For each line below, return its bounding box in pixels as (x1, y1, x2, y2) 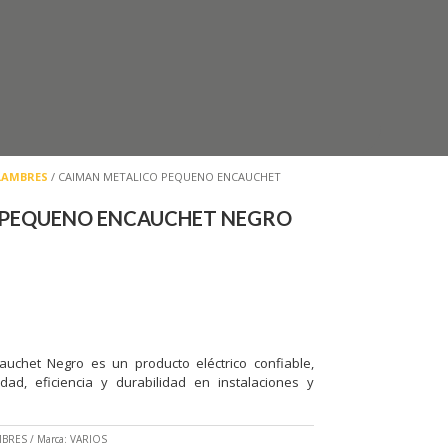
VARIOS (69, 431, 107, 446)
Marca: (36, 431, 70, 446)
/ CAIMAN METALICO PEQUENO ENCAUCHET (47, 168, 281, 184)
